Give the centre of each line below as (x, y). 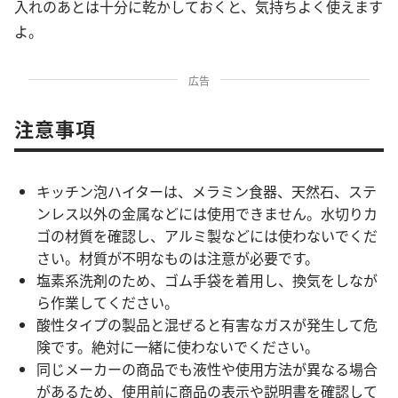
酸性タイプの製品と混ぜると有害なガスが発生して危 (207, 325)
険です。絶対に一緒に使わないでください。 (178, 347)
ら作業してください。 (107, 302)
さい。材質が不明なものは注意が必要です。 (178, 258)
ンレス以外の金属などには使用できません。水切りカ (207, 214)
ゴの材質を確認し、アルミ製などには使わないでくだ (207, 236)
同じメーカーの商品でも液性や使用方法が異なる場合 (207, 369)
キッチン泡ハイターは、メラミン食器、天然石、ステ (207, 191)
